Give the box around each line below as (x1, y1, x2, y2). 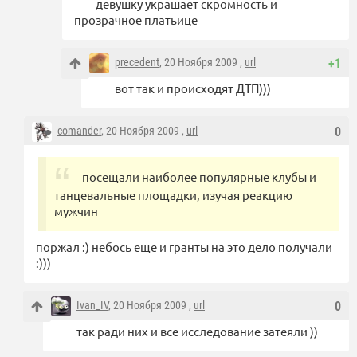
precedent (115, 56, 159, 69)
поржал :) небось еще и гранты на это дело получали (36, 239, 332, 255)
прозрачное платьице (74, 12, 198, 28)
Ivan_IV (76, 299, 108, 312)
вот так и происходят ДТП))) (115, 80, 271, 96)
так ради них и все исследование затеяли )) (76, 324, 318, 339)
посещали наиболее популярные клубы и (82, 169, 316, 185)
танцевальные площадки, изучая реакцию (54, 187, 292, 203)
